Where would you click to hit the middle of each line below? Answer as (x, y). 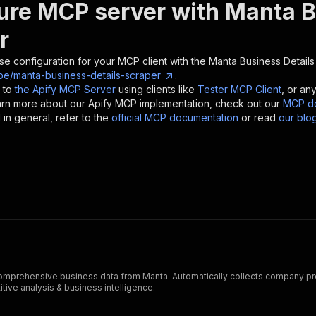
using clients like (157, 89)
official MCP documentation (175, 117)
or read (259, 117)
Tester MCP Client (239, 89)
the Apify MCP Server (65, 89)
